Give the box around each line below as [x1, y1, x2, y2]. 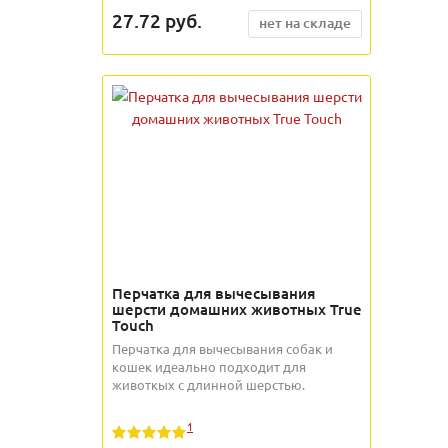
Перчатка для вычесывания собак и [112, 339, 333, 357]
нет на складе [259, 12, 351, 32]
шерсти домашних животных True [112, 298, 362, 319]
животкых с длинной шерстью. [112, 375, 305, 393]
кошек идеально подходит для [112, 357, 306, 375]
